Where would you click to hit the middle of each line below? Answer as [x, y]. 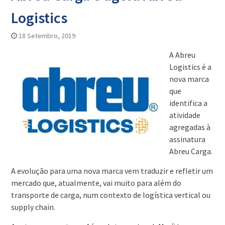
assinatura [187, 139]
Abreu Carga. [191, 151]
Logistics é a [190, 67]
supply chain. [33, 207]
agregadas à [190, 127]
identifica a [188, 103]
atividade [185, 115]
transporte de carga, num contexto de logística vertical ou [110, 195]
